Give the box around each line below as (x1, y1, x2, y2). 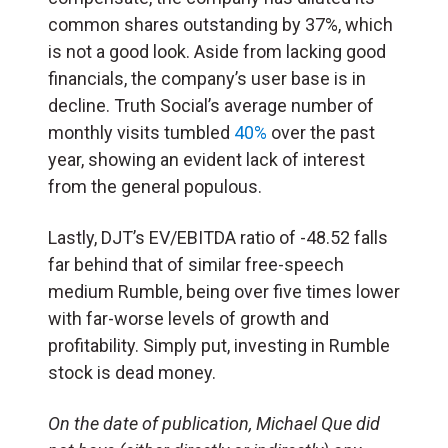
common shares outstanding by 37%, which (48, 13, 393, 35)
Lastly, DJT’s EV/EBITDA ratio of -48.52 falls (48, 226, 388, 248)
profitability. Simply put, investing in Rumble (48, 334, 390, 356)
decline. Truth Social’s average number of (48, 94, 374, 116)
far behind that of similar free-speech (48, 253, 344, 275)
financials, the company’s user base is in (48, 67, 366, 89)
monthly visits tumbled (48, 121, 234, 143)
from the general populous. (48, 175, 274, 197)
